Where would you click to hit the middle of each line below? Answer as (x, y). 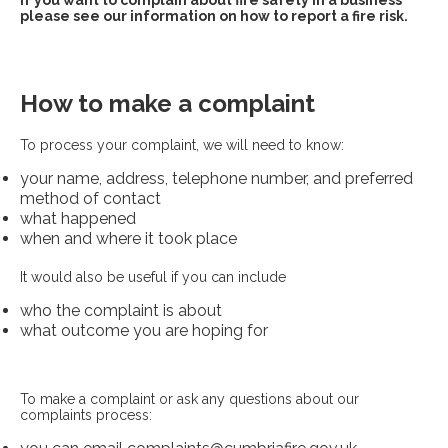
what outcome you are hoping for (144, 330)
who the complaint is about (121, 310)
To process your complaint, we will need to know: (182, 145)
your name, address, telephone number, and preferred (216, 178)
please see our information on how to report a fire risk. (214, 16)
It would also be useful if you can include (153, 277)
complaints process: (86, 415)
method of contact (90, 198)
